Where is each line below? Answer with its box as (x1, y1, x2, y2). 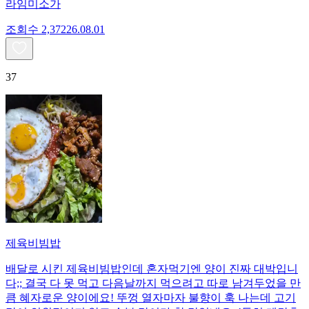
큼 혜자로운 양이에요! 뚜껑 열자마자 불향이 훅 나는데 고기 (6, 291, 296, 303)
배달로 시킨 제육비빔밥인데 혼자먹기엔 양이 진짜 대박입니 (6, 262, 298, 275)
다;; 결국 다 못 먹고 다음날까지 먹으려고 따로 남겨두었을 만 (6, 277, 301, 289)
